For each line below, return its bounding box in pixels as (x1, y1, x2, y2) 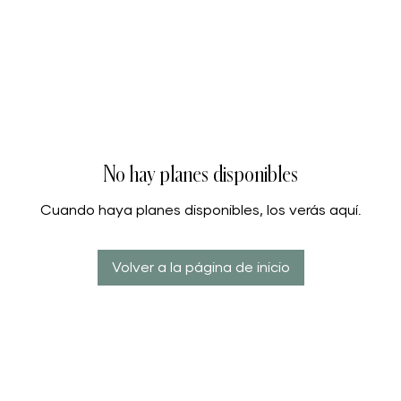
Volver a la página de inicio (111, 260, 290, 275)
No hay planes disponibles (103, 164, 298, 185)
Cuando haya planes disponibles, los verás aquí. (39, 203, 362, 218)
